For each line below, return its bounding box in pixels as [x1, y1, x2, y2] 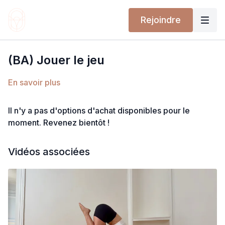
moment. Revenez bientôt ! [8, 118, 109, 128]
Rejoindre [141, 14, 181, 25]
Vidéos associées [8, 146, 90, 158]
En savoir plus [8, 77, 60, 87]
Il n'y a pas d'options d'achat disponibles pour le [8, 105, 190, 116]
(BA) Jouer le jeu [8, 53, 104, 67]
